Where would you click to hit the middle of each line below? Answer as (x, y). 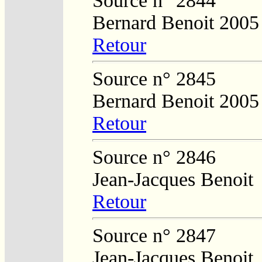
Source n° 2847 (154, 235)
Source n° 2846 (154, 157)
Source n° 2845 (154, 78)
